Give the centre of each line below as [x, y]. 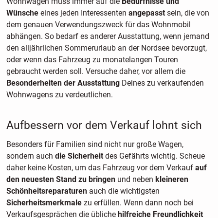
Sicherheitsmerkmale [44, 202]
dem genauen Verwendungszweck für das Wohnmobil [98, 25]
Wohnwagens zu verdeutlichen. [59, 95]
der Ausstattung [91, 83]
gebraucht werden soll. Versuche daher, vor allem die [96, 72]
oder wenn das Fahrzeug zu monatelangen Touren [92, 60]
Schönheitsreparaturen [46, 191]
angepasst [146, 13]
